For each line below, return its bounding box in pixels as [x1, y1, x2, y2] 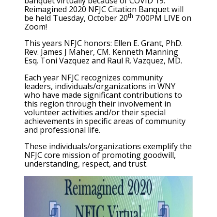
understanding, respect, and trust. [24, 158, 148, 169]
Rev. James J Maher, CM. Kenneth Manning [24, 46, 178, 58]
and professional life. [24, 124, 100, 135]
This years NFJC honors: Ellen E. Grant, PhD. [24, 38, 183, 49]
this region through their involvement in [24, 98, 171, 109]
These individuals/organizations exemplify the [24, 140, 192, 152]
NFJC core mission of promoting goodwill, [24, 149, 176, 160]
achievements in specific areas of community [24, 115, 186, 126]
